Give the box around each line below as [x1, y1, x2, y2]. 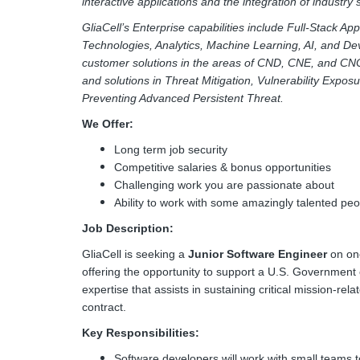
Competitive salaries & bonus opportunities [114, 161, 331, 174]
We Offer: [82, 117, 133, 130]
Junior [188, 247, 227, 260]
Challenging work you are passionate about [114, 178, 334, 191]
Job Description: [82, 222, 174, 235]
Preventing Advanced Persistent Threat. [82, 92, 284, 104]
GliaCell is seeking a [82, 247, 188, 260]
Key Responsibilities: [82, 326, 199, 339]
